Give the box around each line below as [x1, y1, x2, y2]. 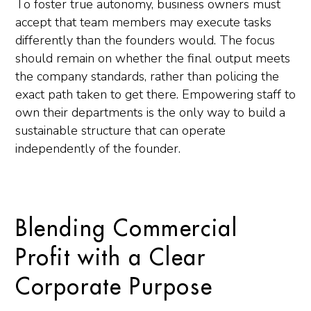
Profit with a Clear [15, 247, 206, 269]
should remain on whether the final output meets [15, 50, 290, 67]
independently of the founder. [15, 140, 180, 157]
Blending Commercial [15, 218, 238, 240]
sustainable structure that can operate [15, 122, 226, 139]
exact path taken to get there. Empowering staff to [15, 86, 296, 103]
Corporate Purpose [15, 276, 213, 299]
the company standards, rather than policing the [15, 68, 279, 85]
